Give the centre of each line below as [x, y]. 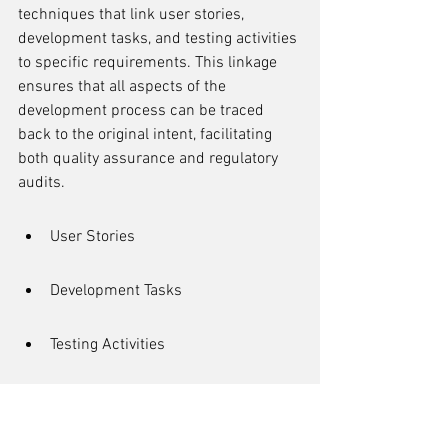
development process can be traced [143, 111]
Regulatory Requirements [137, 399]
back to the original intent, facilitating [147, 135]
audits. [41, 183]
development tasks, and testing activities [159, 39]
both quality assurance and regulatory [150, 159]
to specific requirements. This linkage [149, 63]
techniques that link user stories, [133, 15]
